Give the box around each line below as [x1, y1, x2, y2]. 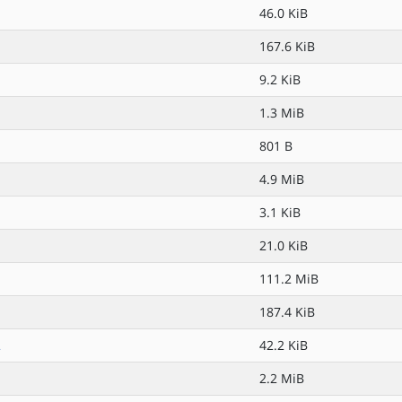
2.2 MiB [259, 370, 304, 387]
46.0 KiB [259, 4, 308, 22]
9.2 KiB [259, 71, 301, 88]
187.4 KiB [259, 303, 315, 320]
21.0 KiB [259, 237, 308, 254]
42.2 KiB [259, 336, 308, 354]
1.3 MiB [259, 104, 304, 121]
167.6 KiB [259, 38, 315, 55]
